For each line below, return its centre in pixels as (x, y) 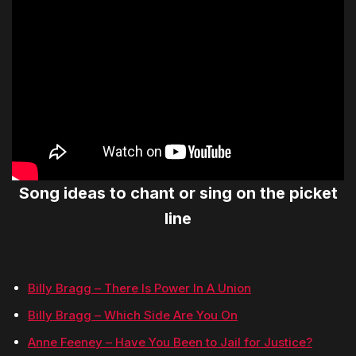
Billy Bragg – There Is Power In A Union (139, 288)
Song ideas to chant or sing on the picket (178, 193)
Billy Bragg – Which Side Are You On (133, 315)
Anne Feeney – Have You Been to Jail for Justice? (170, 342)
